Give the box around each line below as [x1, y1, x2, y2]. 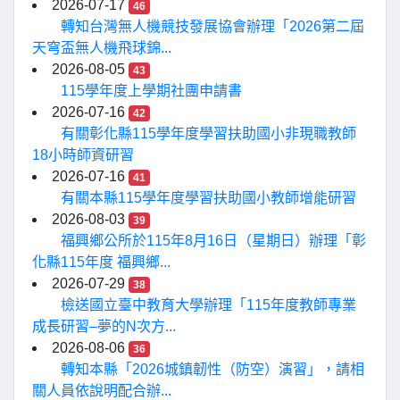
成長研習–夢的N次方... [32, 318, 176, 334]
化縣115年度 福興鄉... [32, 254, 171, 270]
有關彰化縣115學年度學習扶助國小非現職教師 [61, 125, 356, 141]
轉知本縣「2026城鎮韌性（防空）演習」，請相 [61, 361, 364, 377]
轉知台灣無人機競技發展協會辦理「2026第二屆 [61, 18, 364, 34]
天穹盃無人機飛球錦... [32, 39, 171, 55]
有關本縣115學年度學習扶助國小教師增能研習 [61, 189, 356, 205]
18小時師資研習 [32, 146, 134, 162]
